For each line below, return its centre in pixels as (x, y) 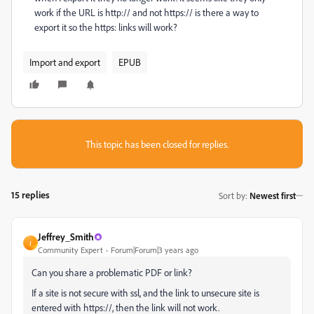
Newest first (273, 195)
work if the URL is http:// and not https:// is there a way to (146, 12)
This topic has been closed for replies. (157, 144)
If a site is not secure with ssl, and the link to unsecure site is (145, 293)
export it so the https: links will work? (107, 27)
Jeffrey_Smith (66, 237)
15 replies (30, 194)
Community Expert (70, 250)
